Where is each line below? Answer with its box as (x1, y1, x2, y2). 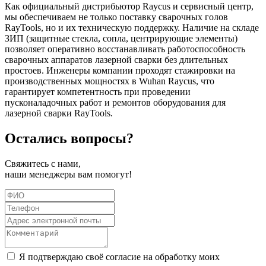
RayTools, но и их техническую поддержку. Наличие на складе (5, 22, 259, 33)
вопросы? (67, 130, 134, 146)
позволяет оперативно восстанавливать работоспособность (5, 43, 245, 54)
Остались (5, 130, 67, 146)
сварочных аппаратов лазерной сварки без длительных (5, 54, 228, 65)
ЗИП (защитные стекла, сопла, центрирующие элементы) (5, 33, 237, 43)
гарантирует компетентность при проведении (5, 86, 191, 97)
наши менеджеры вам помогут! (5, 169, 132, 179)
